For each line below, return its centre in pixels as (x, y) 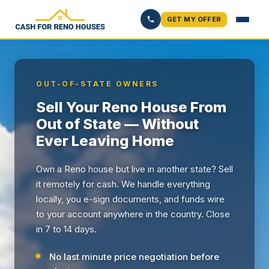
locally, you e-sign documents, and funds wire (130, 199)
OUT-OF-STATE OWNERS (97, 84)
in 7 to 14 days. (66, 229)
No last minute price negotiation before (134, 257)
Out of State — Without (117, 124)
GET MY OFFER (194, 19)
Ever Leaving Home (105, 141)
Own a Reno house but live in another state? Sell (134, 169)
